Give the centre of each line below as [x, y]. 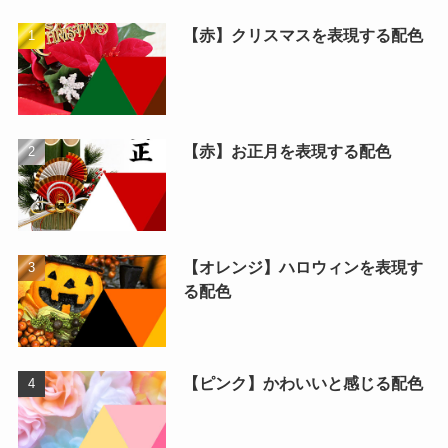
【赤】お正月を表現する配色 [286, 151]
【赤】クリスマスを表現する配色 [302, 35]
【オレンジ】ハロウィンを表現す [302, 267]
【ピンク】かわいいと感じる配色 [302, 382]
